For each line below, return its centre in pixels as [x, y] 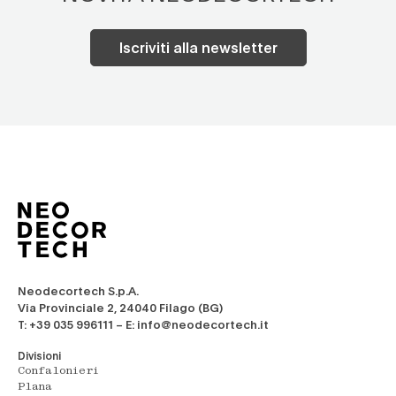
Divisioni [39, 355]
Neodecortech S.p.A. [78, 291]
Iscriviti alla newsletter [198, 47]
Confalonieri [58, 371]
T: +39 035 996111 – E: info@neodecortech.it [143, 324]
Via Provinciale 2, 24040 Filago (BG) [120, 308]
